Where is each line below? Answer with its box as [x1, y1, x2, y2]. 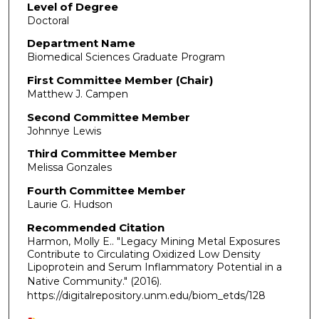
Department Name [26, 36, 135, 51]
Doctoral [26, 14, 69, 27]
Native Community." [26, 274, 130, 288]
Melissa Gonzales [26, 161, 112, 174]
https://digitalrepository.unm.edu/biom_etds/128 [26, 288, 266, 302]
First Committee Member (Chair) [26, 73, 213, 88]
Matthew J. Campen [26, 88, 128, 101]
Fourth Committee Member [26, 183, 186, 197]
